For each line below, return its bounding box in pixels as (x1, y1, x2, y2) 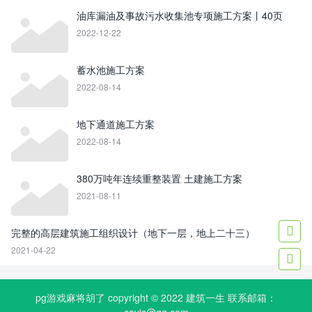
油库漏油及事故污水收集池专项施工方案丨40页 (77, 8, 283, 22)
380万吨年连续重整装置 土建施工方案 (77, 171, 242, 185)
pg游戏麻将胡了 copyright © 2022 (36, 290, 186, 304)
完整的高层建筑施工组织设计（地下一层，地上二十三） (11, 226, 255, 240)
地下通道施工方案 (77, 117, 155, 131)
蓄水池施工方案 (77, 63, 145, 77)
